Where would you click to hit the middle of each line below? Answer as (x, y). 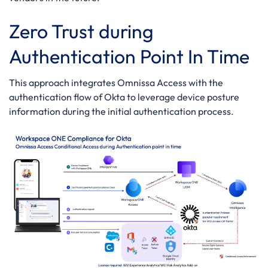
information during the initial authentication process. (121, 111)
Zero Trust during (81, 31)
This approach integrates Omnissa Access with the (116, 82)
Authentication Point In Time (129, 56)
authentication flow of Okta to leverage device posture (124, 97)
